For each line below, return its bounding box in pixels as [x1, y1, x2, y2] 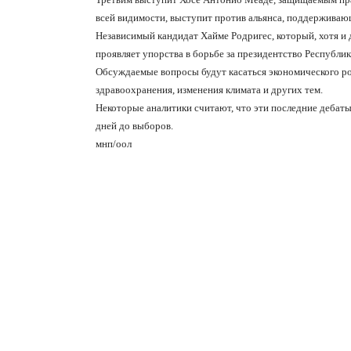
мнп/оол [96, 138, 132, 150]
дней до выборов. [96, 120, 173, 132]
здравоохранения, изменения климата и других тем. [96, 84, 323, 96]
